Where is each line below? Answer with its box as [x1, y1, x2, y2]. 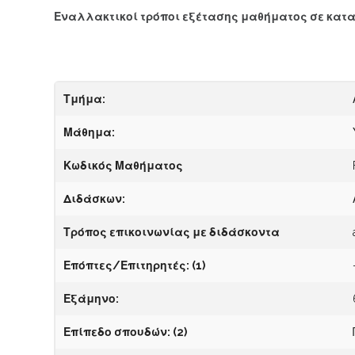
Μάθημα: [63, 126, 116, 139]
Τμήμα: [63, 93, 106, 105]
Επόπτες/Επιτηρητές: [63, 259, 193, 272]
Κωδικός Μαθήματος [63, 159, 184, 172]
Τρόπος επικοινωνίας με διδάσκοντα [63, 226, 281, 239]
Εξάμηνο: [63, 292, 120, 305]
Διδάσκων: [63, 193, 126, 205]
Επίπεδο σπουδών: [63, 326, 171, 338]
